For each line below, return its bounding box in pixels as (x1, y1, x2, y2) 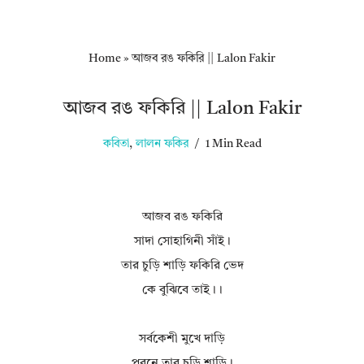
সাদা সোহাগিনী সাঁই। (133, 236, 231, 249)
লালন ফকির (135, 139, 188, 150)
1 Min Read (205, 139, 262, 150)
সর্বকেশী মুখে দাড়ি (139, 333, 225, 346)
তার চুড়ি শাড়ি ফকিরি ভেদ (120, 260, 244, 273)
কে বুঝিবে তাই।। (141, 284, 223, 297)
